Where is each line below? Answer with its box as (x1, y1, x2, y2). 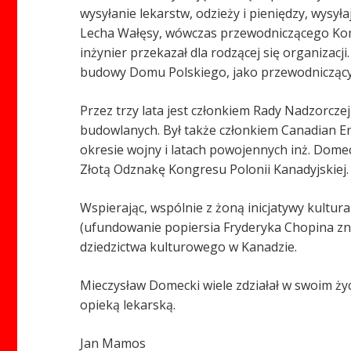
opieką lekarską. (80, 295, 175, 313)
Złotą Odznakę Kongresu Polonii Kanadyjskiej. (80, 160, 349, 178)
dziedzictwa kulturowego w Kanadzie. (80, 237, 297, 255)
